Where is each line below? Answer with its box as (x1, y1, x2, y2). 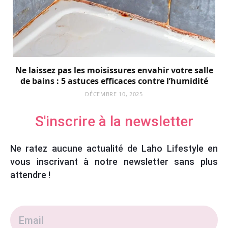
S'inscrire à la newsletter (35, 113, 193, 130)
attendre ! (10, 169, 50, 181)
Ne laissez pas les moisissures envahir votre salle (15, 65, 213, 76)
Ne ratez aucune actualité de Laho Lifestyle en (10, 143, 218, 154)
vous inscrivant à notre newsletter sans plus (10, 156, 218, 167)
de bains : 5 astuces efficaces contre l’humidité (20, 75, 208, 87)
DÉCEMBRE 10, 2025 (85, 90, 143, 98)
